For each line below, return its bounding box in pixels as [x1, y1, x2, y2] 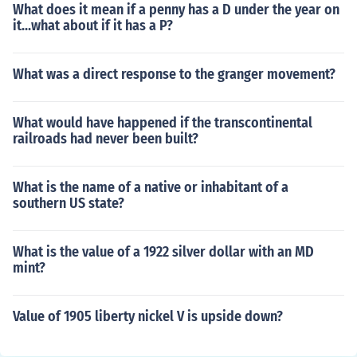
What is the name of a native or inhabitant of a [13, 178, 288, 196]
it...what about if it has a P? [13, 17, 173, 34]
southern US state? [13, 194, 124, 212]
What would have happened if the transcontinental [13, 114, 312, 131]
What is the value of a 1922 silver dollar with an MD [13, 243, 314, 261]
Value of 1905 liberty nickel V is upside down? [13, 308, 283, 325]
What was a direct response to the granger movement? [13, 65, 335, 83]
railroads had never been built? [13, 130, 198, 147]
